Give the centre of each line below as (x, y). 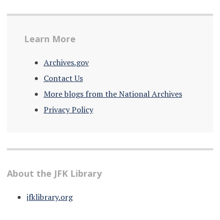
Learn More (50, 39)
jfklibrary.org (49, 197)
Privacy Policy (68, 110)
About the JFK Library (54, 174)
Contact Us (63, 78)
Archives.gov (66, 63)
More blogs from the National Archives (113, 94)
